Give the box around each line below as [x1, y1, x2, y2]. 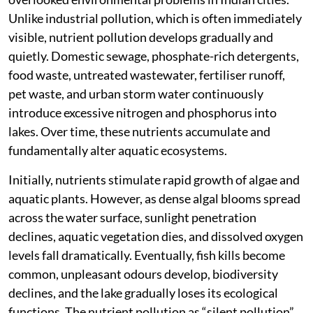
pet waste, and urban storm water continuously [8, 86, 263, 102]
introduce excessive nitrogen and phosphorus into [8, 105, 277, 121]
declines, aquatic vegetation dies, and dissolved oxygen [8, 228, 303, 245]
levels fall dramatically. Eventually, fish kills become [8, 247, 285, 263]
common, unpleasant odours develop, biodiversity [8, 266, 278, 282]
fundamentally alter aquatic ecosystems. [8, 143, 227, 159]
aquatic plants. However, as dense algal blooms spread [8, 191, 300, 207]
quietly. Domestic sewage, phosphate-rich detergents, [8, 48, 299, 64]
